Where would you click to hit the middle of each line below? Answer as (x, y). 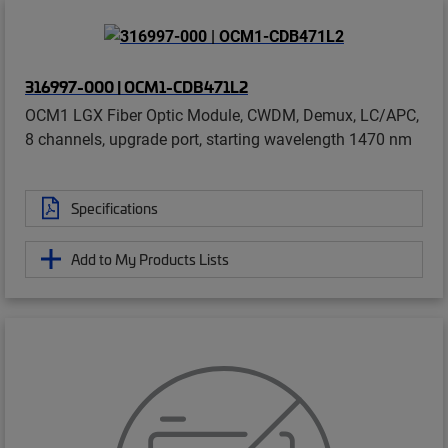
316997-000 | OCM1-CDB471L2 (136, 85)
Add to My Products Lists (150, 258)
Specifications (114, 207)
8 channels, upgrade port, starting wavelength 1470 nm (218, 138)
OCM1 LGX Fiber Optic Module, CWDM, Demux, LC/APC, (222, 114)
